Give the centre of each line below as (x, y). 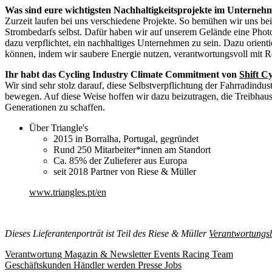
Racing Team (208, 254)
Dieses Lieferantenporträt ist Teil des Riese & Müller (107, 234)
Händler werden (106, 265)
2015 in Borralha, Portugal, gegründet (126, 139)
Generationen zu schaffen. (55, 107)
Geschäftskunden (39, 265)
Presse (151, 265)
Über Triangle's (59, 128)
